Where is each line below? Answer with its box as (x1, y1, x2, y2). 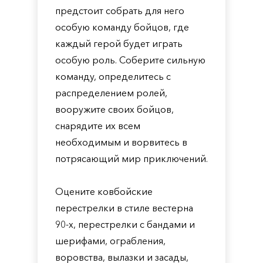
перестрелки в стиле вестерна (55, 202, 193, 214)
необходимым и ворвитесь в (55, 136, 187, 148)
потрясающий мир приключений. (55, 153, 208, 164)
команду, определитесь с (55, 70, 171, 82)
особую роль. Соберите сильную (55, 54, 205, 66)
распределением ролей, (55, 87, 167, 99)
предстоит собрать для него (55, 5, 184, 16)
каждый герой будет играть (55, 38, 183, 49)
